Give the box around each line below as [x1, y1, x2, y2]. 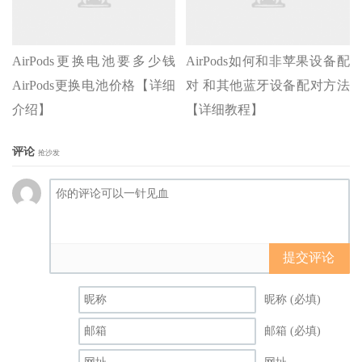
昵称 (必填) [264, 293, 321, 305]
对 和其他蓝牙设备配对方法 [186, 78, 350, 92]
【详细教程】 [186, 102, 264, 116]
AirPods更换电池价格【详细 [12, 78, 176, 92]
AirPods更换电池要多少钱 [12, 53, 176, 68]
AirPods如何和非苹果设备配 [186, 53, 350, 68]
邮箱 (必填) [264, 324, 321, 337]
